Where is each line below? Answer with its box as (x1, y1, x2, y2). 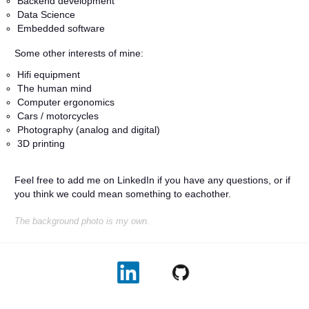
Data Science (17, 9, 75, 20)
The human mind (17, 83, 92, 94)
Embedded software (17, 23, 105, 34)
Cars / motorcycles (17, 110, 99, 121)
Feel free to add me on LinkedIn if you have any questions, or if (14, 175, 290, 186)
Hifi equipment (17, 69, 80, 80)
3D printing (17, 138, 65, 149)
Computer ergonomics (17, 97, 114, 108)
